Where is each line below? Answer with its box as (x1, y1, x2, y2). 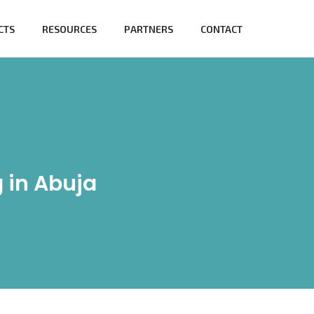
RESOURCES (42, 22, 97, 35)
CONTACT (200, 22, 243, 35)
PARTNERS (124, 22, 173, 35)
